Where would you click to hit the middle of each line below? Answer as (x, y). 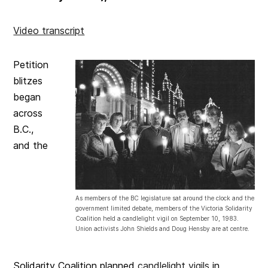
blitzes (28, 81)
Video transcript (49, 31)
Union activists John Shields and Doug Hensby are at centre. (162, 229)
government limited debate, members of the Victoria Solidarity (164, 208)
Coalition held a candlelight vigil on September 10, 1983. (157, 219)
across (28, 113)
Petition (31, 65)
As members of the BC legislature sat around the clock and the (165, 198)
